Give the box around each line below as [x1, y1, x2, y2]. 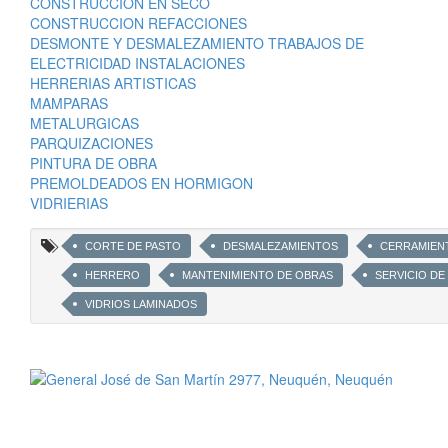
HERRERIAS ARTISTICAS [30, 73, 196, 94]
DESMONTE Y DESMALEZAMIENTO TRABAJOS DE [30, 33, 364, 54]
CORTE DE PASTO [85, 240, 181, 253]
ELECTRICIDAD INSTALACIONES [30, 53, 245, 74]
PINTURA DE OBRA [30, 153, 157, 174]
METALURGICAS [30, 113, 139, 134]
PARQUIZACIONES [30, 133, 153, 154]
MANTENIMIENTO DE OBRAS [182, 269, 333, 282]
